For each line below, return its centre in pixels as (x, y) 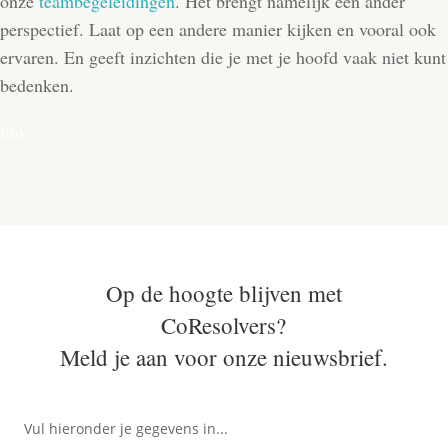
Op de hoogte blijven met (223, 293)
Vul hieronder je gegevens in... (126, 428)
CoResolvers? (224, 325)
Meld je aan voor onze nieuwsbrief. (223, 357)
